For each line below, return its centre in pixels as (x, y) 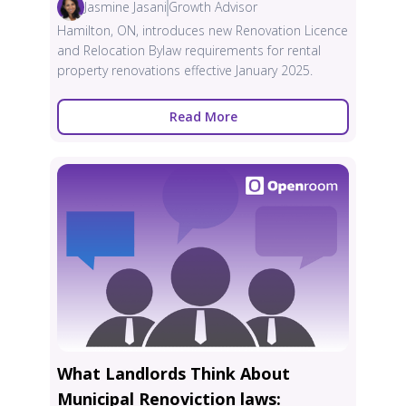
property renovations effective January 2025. (185, 70)
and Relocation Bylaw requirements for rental (189, 50)
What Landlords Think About (174, 373)
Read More (203, 116)
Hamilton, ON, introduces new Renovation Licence (203, 30)
